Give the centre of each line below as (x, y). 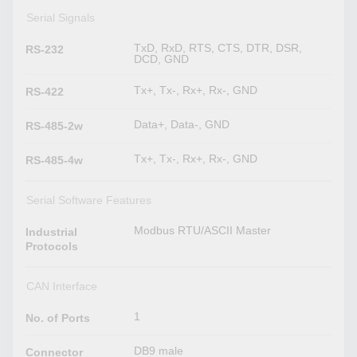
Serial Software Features (88, 200)
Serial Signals (60, 18)
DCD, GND (162, 59)
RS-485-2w (55, 126)
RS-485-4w (55, 161)
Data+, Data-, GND (182, 125)
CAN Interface (61, 286)
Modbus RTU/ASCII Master (203, 231)
